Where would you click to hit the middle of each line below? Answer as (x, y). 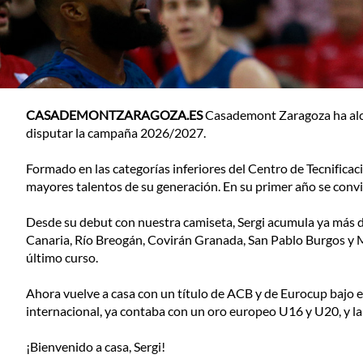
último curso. (62, 257)
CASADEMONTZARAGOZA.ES (115, 115)
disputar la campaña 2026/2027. (116, 132)
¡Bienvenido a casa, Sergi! (96, 346)
